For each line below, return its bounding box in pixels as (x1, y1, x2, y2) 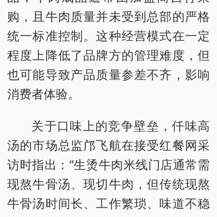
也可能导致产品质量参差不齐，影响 (7, 66, 210, 83)
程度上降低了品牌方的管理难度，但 (7, 46, 210, 63)
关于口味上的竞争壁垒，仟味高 (31, 117, 210, 134)
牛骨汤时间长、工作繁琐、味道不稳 (7, 195, 210, 212)
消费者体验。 (7, 85, 80, 102)
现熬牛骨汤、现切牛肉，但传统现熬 (7, 175, 210, 192)
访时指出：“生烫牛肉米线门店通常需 (7, 156, 210, 173)
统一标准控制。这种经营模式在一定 (7, 27, 210, 44)
